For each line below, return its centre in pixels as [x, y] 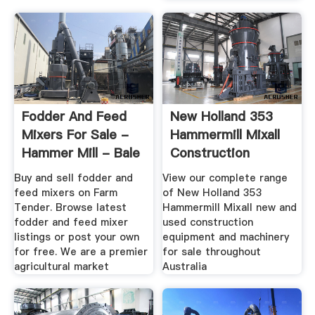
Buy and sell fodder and [73, 178]
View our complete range [225, 178]
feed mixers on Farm [65, 193]
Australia [185, 267]
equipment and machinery [226, 237]
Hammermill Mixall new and [230, 208]
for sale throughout [212, 252]
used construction [208, 223]
